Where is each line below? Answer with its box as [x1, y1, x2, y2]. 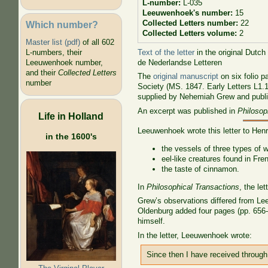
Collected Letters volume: [142, 29, 239, 38]
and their [25, 68, 58, 78]
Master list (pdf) [25, 38, 80, 47]
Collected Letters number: [142, 19, 240, 28]
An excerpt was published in [138, 106, 238, 115]
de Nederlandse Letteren [138, 57, 223, 67]
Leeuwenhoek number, [25, 58, 103, 68]
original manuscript [153, 72, 219, 81]
